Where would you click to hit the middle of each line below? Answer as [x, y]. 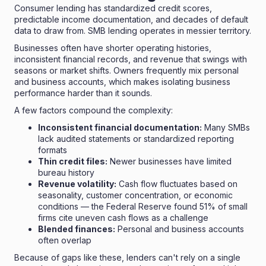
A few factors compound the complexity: [94, 110]
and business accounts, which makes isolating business [122, 81]
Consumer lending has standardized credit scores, [113, 8]
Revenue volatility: [77, 183]
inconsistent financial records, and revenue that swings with [131, 59]
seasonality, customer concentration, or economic [135, 195]
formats [53, 150]
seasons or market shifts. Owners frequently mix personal [126, 70]
